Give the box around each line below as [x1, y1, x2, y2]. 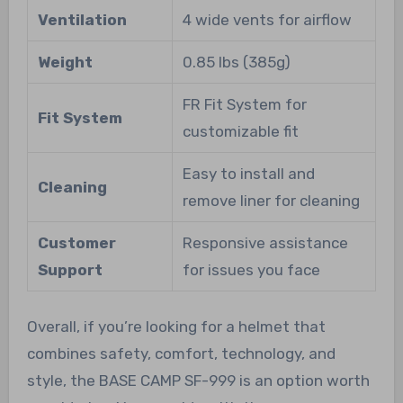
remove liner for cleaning [182, 191, 360, 210]
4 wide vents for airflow [182, 10, 352, 29]
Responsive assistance [182, 233, 348, 252]
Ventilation [37, 10, 127, 29]
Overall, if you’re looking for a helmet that [26, 317, 326, 336]
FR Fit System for [182, 94, 307, 113]
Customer [37, 233, 116, 252]
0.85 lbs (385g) [182, 52, 291, 71]
